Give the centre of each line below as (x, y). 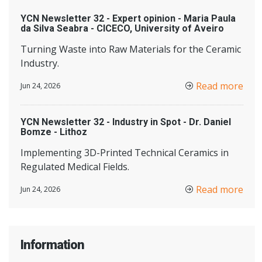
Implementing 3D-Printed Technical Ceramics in (125, 153)
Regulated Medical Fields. (75, 167)
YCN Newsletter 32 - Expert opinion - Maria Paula (128, 18)
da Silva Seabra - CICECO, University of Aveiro (122, 28)
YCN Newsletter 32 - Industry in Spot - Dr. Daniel (126, 122)
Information (52, 245)
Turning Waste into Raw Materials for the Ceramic (131, 49)
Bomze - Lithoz (54, 132)
